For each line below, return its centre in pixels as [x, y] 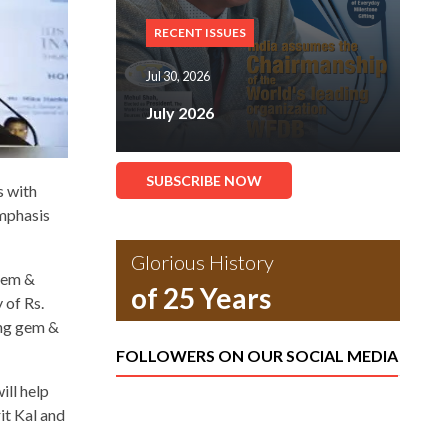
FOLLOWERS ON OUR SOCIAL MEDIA [257, 355]
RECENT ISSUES [200, 32]
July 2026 [180, 112]
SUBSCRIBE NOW [204, 180]
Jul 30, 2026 [178, 76]
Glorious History [202, 262]
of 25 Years [201, 298]
